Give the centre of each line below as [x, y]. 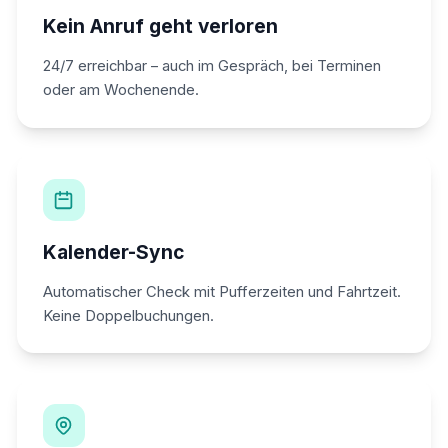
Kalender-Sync [113, 252]
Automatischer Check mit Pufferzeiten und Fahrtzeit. [221, 291]
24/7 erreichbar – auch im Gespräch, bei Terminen [211, 66]
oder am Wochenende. [120, 90]
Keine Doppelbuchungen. [128, 315]
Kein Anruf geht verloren [160, 26]
